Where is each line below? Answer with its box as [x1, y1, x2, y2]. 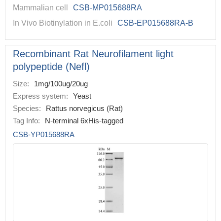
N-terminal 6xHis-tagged [45, 116, 123, 125]
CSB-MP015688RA [73, 3, 142, 12]
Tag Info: [13, 116, 40, 125]
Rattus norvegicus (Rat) [46, 104, 123, 112]
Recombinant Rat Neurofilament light [13, 48, 174, 59]
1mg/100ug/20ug [34, 79, 88, 88]
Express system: [13, 92, 68, 100]
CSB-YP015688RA [13, 130, 74, 139]
